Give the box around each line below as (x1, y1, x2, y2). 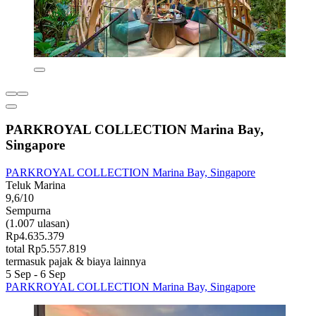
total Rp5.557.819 (6, 243, 86, 255)
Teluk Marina (6, 179, 66, 192)
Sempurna (6, 205, 51, 217)
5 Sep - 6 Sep (6, 268, 66, 281)
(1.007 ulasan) (6, 217, 69, 230)
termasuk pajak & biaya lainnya (6, 255, 146, 268)
